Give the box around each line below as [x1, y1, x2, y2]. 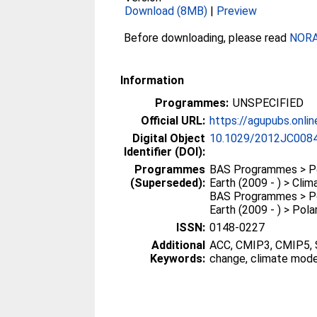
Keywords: [150, 252, 206, 265]
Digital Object [132, 132, 206, 145]
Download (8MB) [125, 4, 208, 18]
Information [120, 74, 185, 87]
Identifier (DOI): [124, 145, 206, 158]
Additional [151, 238, 206, 252]
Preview [217, 4, 258, 18]
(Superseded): [130, 176, 206, 190]
